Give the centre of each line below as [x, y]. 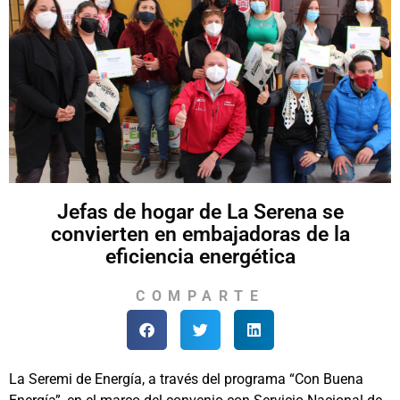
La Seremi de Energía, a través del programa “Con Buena [186, 379]
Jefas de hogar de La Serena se [200, 212]
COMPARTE [200, 296]
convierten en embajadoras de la [200, 234]
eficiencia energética [200, 256]
